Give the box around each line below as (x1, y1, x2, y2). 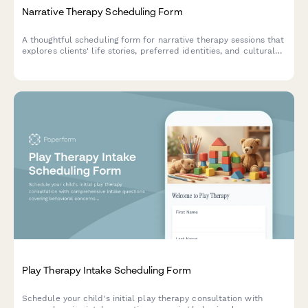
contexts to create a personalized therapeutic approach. (22, 57, 254, 67)
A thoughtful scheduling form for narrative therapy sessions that (22, 35, 285, 45)
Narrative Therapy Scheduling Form (22, 5, 183, 18)
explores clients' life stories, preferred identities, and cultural (22, 46, 276, 56)
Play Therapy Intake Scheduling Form (22, 263, 191, 276)
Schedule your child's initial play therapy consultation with (22, 293, 263, 303)
